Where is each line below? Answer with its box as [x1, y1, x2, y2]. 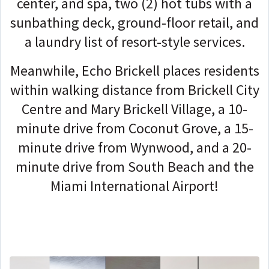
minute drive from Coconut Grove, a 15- [16, 119, 253, 138]
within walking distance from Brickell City [10, 80, 259, 100]
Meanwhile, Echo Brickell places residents [10, 61, 259, 80]
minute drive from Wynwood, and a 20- [17, 138, 252, 157]
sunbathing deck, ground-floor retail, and [10, 13, 259, 32]
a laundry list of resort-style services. [24, 32, 245, 52]
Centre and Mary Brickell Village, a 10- [22, 100, 247, 119]
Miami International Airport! [50, 177, 219, 196]
